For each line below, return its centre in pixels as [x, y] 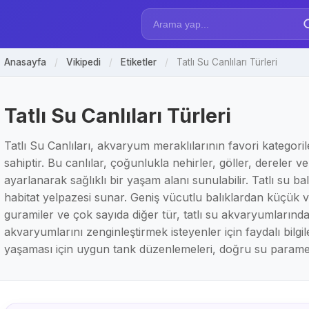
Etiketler [139, 62]
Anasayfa [25, 62]
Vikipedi [83, 62]
